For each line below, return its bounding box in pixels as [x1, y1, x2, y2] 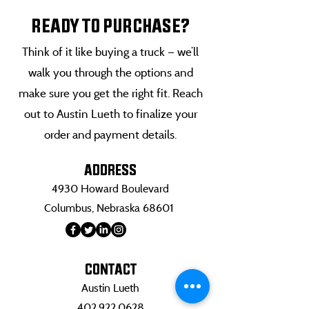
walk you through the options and [28, 65, 193, 79]
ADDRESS [84, 161, 137, 179]
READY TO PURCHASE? [31, 14, 190, 37]
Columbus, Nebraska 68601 [44, 201, 177, 215]
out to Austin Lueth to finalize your [23, 106, 197, 121]
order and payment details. [44, 127, 177, 141]
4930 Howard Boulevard [52, 181, 169, 195]
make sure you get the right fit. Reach [18, 86, 203, 100]
